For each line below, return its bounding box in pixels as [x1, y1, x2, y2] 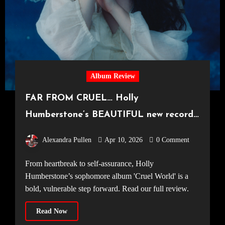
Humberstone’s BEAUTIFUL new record [25, 110, 193, 120]
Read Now [36, 207, 67, 215]
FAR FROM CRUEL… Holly [25, 93, 139, 103]
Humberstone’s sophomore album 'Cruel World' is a [25, 171, 188, 180]
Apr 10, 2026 [104, 136, 143, 144]
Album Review [90, 72, 135, 80]
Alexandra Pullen [42, 136, 91, 144]
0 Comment [156, 136, 189, 144]
